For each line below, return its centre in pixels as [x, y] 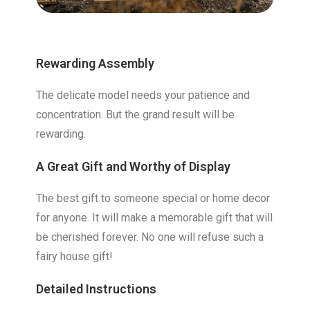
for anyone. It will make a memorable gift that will [155, 218]
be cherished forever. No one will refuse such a [150, 237]
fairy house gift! [75, 257]
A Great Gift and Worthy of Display [134, 167]
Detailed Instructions [97, 289]
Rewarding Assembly [95, 64]
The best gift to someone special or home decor [153, 199]
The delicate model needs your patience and [143, 95]
